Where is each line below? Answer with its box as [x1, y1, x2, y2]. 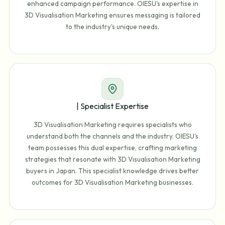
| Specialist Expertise [76, 100, 149, 111]
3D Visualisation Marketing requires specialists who [33, 120, 192, 130]
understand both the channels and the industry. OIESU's [27, 132, 198, 141]
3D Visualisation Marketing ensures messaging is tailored [25, 11, 200, 20]
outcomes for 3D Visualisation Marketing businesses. [32, 178, 193, 187]
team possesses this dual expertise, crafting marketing [28, 143, 197, 153]
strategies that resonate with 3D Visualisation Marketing [25, 155, 200, 164]
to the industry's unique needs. [66, 22, 159, 32]
